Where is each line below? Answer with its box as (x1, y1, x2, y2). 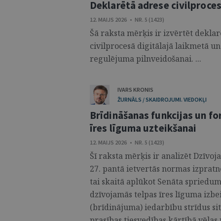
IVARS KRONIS (117, 86, 153, 93)
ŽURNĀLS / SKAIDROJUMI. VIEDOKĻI (117, 96, 207, 103)
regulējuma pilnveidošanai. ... (90, 53, 201, 64)
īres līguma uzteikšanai (90, 121, 197, 135)
